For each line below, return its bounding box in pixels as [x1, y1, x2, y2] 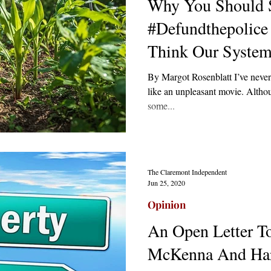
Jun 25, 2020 [148, 177, 185, 188]
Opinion [148, 197, 186, 211]
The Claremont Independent [148, 167, 227, 177]
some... [148, 99, 175, 112]
